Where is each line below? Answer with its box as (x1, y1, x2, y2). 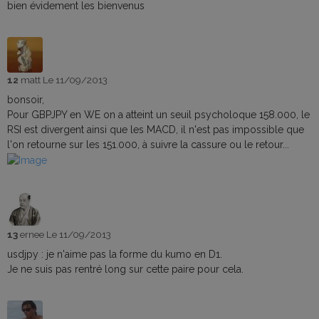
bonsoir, (7, 93, 44, 105)
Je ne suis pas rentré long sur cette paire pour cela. (7, 263, 244, 275)
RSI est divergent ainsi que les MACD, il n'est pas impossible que (7, 123, 304, 135)
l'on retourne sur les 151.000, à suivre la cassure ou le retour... (7, 138, 289, 150)
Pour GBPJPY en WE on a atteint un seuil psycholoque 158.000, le (7, 108, 310, 120)
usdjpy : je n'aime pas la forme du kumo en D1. (7, 248, 222, 260)
